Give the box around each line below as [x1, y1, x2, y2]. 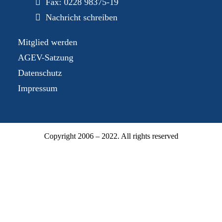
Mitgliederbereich [51, 189, 171, 207]
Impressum [18, 83, 57, 93]
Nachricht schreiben [46, 12, 117, 22]
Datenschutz [18, 68, 62, 78]
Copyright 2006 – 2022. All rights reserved [44, 132, 178, 140]
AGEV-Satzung [18, 53, 73, 62]
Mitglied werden [18, 37, 77, 47]
